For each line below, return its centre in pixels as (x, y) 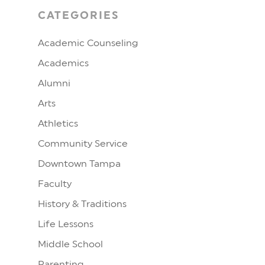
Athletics (58, 124)
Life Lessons (66, 224)
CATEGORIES (79, 15)
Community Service (83, 144)
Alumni (54, 83)
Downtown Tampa (79, 164)
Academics (63, 63)
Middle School (70, 244)
